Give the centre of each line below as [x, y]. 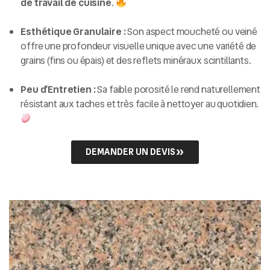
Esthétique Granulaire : [73, 32]
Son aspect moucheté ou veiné [191, 32]
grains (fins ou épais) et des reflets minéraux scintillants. [136, 61]
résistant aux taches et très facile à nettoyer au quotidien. [140, 104]
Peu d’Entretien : [58, 90]
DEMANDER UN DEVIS [130, 152]
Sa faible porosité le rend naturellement [178, 90]
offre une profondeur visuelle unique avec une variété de [139, 46]
